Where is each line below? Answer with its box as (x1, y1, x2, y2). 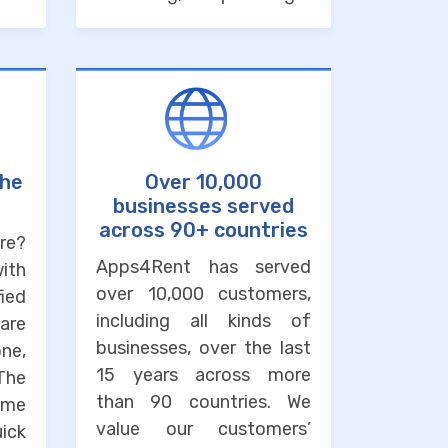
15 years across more (96, 364, 311, 387)
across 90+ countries (99, 218, 308, 243)
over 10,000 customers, (96, 283, 311, 306)
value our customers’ (96, 418, 311, 441)
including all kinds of (96, 310, 311, 333)
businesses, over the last (96, 337, 311, 360)
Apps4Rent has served (96, 256, 311, 279)
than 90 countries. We (96, 391, 311, 414)
